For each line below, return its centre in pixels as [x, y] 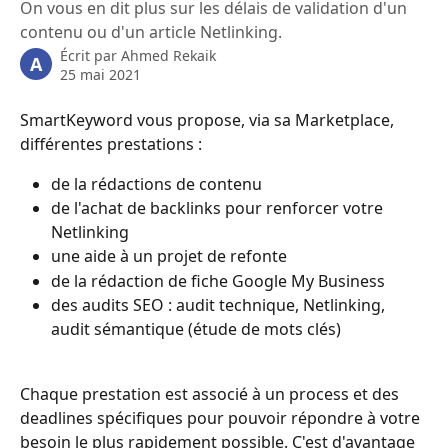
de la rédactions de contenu [158, 184]
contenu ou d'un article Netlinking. [151, 32]
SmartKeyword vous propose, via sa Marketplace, [209, 120]
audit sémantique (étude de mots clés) [198, 329]
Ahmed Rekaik [168, 55]
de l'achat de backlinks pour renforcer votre [219, 208]
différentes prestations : [113, 144]
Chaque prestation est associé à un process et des [211, 393]
